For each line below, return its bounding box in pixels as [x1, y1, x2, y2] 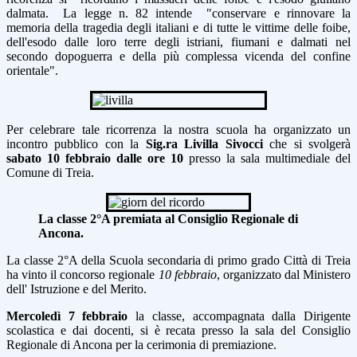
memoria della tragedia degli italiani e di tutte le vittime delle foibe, [6, 21, 351, 35]
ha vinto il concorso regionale [6, 268, 159, 282]
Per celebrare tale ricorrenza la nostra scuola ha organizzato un [6, 123, 351, 137]
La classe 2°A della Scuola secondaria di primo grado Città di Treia [6, 253, 351, 268]
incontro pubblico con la [6, 137, 146, 151]
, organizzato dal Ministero [216, 268, 351, 282]
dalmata [6, 6, 45, 21]
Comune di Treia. [6, 166, 94, 180]
